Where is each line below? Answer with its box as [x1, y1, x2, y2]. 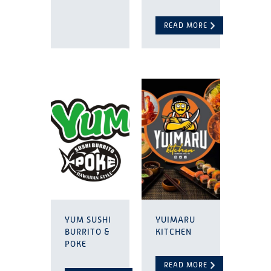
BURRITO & [65, 227, 109, 237]
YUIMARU [155, 215, 195, 224]
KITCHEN [155, 227, 192, 237]
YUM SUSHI [65, 215, 111, 224]
